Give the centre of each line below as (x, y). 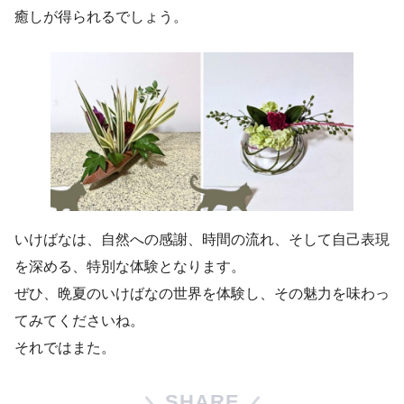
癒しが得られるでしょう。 (101, 16)
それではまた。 (65, 347)
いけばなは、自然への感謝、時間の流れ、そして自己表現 (202, 239)
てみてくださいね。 (79, 320)
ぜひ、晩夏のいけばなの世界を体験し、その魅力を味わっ (202, 293)
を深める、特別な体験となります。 (130, 266)
